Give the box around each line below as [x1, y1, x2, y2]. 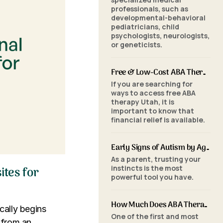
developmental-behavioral [111, 13, 206, 22]
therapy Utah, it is [111, 97, 174, 107]
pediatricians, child [111, 22, 179, 31]
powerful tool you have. [111, 172, 194, 182]
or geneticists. [111, 40, 162, 49]
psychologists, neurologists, [111, 31, 210, 40]
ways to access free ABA [111, 88, 196, 98]
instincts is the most [111, 163, 183, 173]
